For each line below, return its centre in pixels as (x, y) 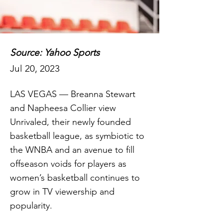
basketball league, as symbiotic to (77, 136)
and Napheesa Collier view (63, 108)
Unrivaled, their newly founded (70, 122)
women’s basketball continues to (75, 178)
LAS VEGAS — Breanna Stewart (73, 94)
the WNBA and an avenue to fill (72, 150)
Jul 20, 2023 (35, 68)
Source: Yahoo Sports (55, 53)
